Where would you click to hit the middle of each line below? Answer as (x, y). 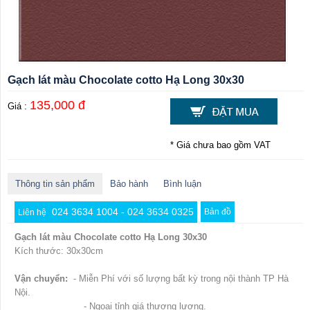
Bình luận (182, 184)
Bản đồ (218, 212)
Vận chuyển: (41, 279)
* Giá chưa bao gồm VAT (221, 145)
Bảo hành (129, 184)
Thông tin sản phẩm (55, 184)
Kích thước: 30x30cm (59, 251)
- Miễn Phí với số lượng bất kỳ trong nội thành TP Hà (178, 279)
